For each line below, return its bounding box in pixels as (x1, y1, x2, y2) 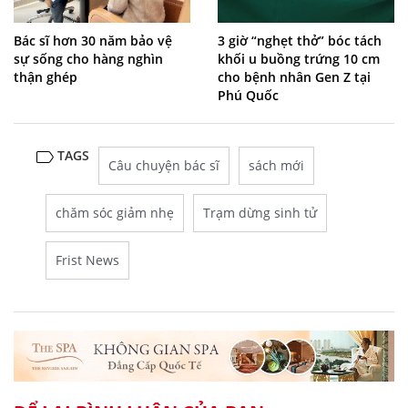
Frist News (56, 250, 119, 269)
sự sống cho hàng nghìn (14, 49, 163, 67)
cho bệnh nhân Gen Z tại (218, 67, 371, 86)
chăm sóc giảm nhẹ (56, 203, 174, 221)
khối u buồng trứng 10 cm (218, 49, 380, 67)
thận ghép (14, 67, 77, 86)
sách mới (249, 156, 304, 174)
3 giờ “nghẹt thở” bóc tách (218, 31, 382, 49)
